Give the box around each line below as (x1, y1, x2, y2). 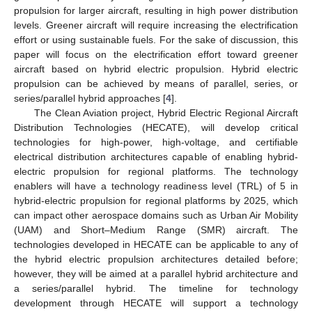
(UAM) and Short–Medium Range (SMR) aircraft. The (14, 224, 298, 235)
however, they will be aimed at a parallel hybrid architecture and (14, 267, 298, 279)
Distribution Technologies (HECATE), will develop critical (14, 121, 298, 133)
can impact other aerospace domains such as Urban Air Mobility (14, 209, 298, 221)
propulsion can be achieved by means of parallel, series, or (14, 77, 298, 89)
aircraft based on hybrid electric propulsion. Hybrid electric (14, 63, 298, 75)
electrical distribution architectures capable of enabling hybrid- (14, 150, 298, 162)
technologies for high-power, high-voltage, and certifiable (14, 136, 298, 148)
